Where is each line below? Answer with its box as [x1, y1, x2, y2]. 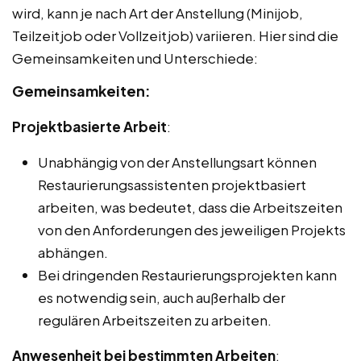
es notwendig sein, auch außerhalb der [38, 288, 285, 306]
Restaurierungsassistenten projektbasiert [38, 175, 306, 193]
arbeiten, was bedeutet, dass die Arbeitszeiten [38, 197, 342, 216]
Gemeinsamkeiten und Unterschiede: [12, 48, 258, 67]
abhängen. [38, 243, 108, 261]
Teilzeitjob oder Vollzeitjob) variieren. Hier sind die [12, 26, 338, 44]
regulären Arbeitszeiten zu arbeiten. [38, 310, 272, 329]
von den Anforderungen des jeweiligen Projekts [38, 220, 346, 239]
